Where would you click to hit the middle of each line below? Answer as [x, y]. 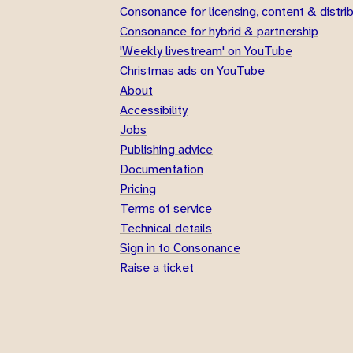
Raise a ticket [157, 268]
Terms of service [166, 208]
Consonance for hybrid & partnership [219, 31]
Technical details [166, 228]
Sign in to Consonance [180, 248]
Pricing [138, 189]
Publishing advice [166, 149]
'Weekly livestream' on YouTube [206, 51]
